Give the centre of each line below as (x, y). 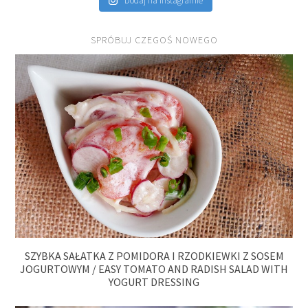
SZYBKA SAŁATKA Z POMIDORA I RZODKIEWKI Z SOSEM (154, 256)
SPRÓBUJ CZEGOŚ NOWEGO (154, 40)
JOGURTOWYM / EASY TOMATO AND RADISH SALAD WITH (154, 269)
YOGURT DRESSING (154, 282)
